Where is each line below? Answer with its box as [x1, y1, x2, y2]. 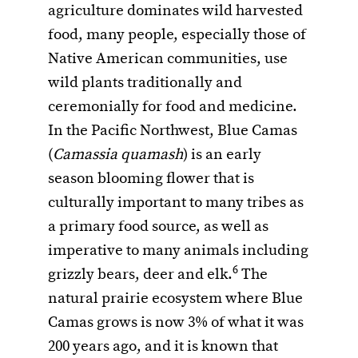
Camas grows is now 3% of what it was [48, 313, 304, 333]
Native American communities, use [48, 50, 288, 70]
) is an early [183, 145, 261, 165]
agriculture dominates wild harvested [48, 2, 303, 22]
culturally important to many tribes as [48, 193, 304, 213]
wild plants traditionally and [48, 74, 242, 93]
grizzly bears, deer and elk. [48, 265, 233, 285]
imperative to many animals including [48, 241, 308, 261]
